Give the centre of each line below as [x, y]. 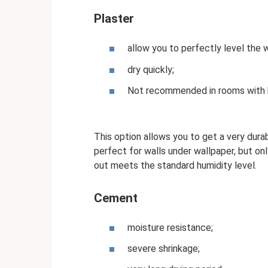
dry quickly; [151, 69]
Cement [116, 198]
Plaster [114, 19]
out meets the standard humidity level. [175, 165]
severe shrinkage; [164, 249]
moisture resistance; [170, 227]
